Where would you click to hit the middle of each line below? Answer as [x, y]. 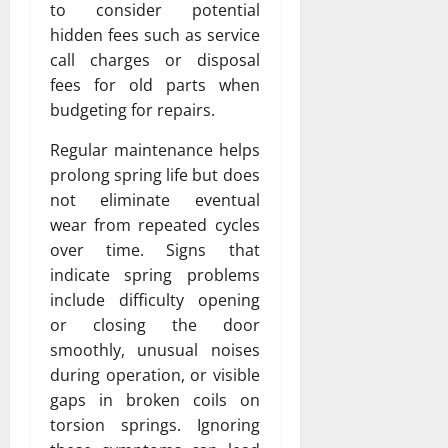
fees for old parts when [155, 85]
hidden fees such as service [155, 35]
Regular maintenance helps [155, 150]
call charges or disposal [155, 60]
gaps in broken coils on [155, 400]
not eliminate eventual [155, 200]
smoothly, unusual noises [155, 350]
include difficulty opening [155, 300]
